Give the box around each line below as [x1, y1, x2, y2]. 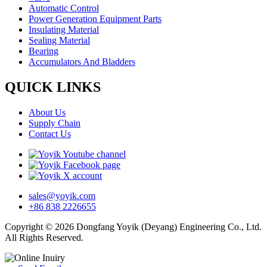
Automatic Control [29, 3, 99, 14]
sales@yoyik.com [29, 190, 95, 201]
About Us [29, 107, 66, 117]
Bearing [29, 46, 58, 57]
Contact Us [29, 128, 71, 139]
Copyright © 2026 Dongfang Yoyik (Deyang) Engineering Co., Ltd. [5, 221, 262, 232]
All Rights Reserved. [5, 232, 83, 243]
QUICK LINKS [5, 79, 101, 95]
